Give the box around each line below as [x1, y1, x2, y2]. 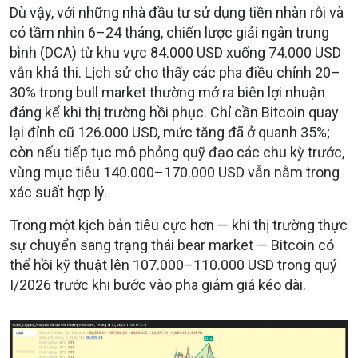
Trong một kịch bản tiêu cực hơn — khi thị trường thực [10, 217, 348, 234]
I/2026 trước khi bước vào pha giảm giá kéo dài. [10, 276, 306, 294]
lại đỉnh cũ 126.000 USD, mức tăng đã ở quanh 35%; [10, 124, 330, 141]
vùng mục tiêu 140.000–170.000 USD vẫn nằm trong [10, 164, 340, 181]
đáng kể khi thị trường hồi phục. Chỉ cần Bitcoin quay [10, 104, 339, 121]
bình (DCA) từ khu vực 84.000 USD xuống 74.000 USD [10, 44, 341, 62]
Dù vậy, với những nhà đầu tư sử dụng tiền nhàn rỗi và [10, 4, 344, 22]
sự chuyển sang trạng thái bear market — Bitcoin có [10, 237, 334, 254]
